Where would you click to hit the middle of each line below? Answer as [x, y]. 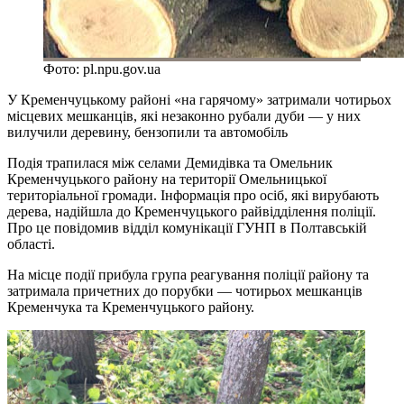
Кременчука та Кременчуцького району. [131, 307]
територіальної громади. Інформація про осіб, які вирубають [193, 195]
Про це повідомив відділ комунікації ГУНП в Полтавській [187, 227]
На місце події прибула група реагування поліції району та [188, 274]
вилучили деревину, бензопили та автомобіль [147, 132]
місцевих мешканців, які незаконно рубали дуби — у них [184, 115]
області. [31, 243]
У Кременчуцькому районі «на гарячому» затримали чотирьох [199, 99]
